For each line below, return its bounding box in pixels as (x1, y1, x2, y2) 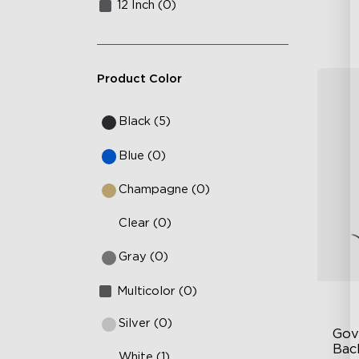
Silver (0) (119, 317, 173, 329)
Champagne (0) (119, 183, 211, 196)
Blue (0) (119, 149, 167, 162)
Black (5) (119, 115, 171, 128)
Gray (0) (119, 251, 169, 264)
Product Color (96, 72, 182, 85)
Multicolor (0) (117, 284, 198, 297)
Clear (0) (119, 217, 172, 230)
